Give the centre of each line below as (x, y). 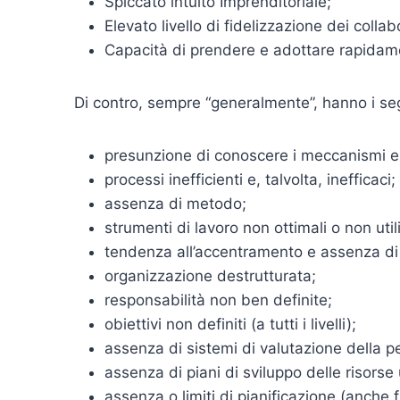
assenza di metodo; (175, 204)
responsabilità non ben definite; (218, 300)
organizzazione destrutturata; (210, 276)
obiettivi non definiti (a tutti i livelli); (230, 325)
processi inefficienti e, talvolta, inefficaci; (250, 180)
